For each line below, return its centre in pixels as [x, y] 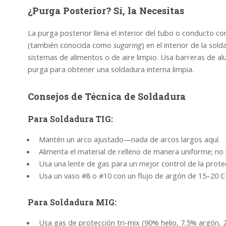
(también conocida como [70, 45]
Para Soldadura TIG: [70, 119]
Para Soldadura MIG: [72, 202]
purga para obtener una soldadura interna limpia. [110, 69]
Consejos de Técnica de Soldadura [106, 97]
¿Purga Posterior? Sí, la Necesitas [106, 10]
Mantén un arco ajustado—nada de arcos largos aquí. [129, 139]
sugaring [127, 45]
